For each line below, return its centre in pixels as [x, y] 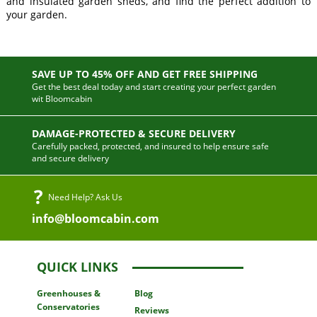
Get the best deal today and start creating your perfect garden [154, 86]
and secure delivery [70, 158]
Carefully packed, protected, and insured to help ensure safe [150, 146]
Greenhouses [65, 293]
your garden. [36, 14]
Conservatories [68, 306]
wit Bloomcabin [62, 98]
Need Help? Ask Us [85, 197]
